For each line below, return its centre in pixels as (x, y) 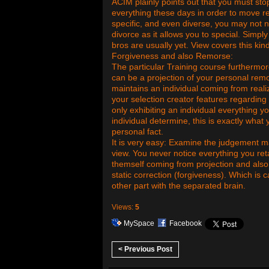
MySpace (139, 224)
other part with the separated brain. (179, 186)
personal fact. (138, 131)
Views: (122, 207)
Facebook (186, 224)
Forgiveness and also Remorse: (172, 56)
